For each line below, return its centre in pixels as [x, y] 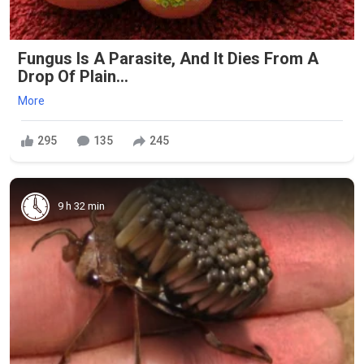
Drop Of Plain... [73, 76]
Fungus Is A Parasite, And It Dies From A [168, 58]
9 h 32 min [81, 206]
